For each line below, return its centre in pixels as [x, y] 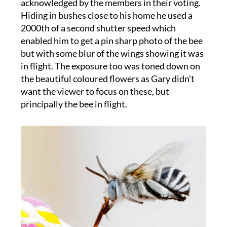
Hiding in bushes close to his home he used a [106, 16]
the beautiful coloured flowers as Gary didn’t [107, 79]
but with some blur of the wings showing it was [112, 54]
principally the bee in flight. [74, 104]
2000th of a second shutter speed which [98, 28]
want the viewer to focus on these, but [95, 92]
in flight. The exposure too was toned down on [110, 66]
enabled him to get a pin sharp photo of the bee [111, 41]
